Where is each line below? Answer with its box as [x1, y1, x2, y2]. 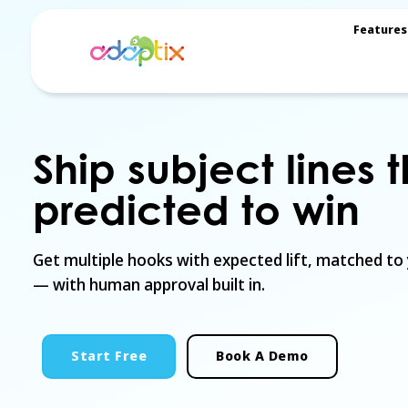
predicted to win [33, 185, 360, 235]
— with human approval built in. [33, 273, 265, 297]
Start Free [71, 346, 147, 366]
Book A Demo [216, 346, 309, 366]
